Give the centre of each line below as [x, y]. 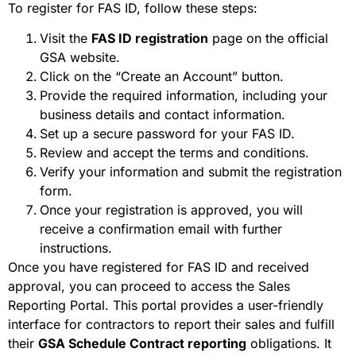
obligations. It [289, 344]
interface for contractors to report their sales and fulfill [171, 325]
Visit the [66, 39]
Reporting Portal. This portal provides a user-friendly [166, 306]
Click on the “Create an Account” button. [162, 77]
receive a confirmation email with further [161, 229]
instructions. [76, 248]
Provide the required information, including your [184, 96]
